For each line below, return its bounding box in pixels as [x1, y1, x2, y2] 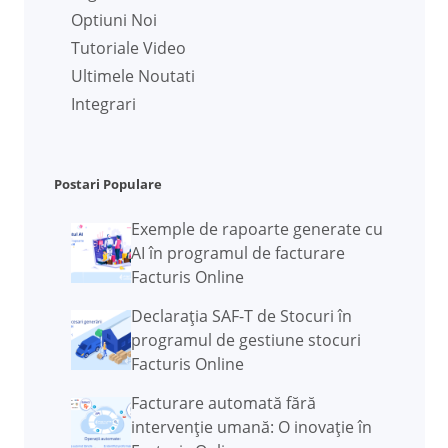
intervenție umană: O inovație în [130, 415, 372, 438]
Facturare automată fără [130, 391, 316, 414]
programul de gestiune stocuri [130, 328, 361, 351]
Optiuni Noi [70, 8, 157, 31]
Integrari [70, 92, 136, 115]
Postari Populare [54, 174, 162, 193]
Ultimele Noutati [70, 64, 195, 87]
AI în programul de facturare [130, 241, 345, 264]
